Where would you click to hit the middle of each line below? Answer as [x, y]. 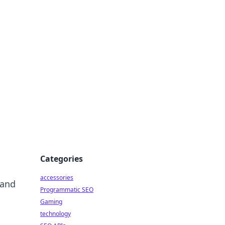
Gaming [51, 202]
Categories [62, 159]
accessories [57, 178]
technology [55, 214]
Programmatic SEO [67, 190]
